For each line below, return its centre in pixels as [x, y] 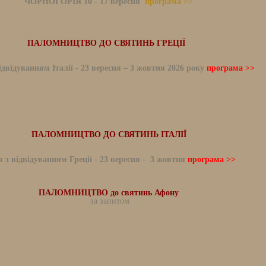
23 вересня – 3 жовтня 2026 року [143, 68]
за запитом [109, 201]
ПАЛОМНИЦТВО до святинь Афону [109, 193]
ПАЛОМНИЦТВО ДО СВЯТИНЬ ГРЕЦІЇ [109, 43]
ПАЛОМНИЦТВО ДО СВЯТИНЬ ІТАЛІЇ [109, 134]
